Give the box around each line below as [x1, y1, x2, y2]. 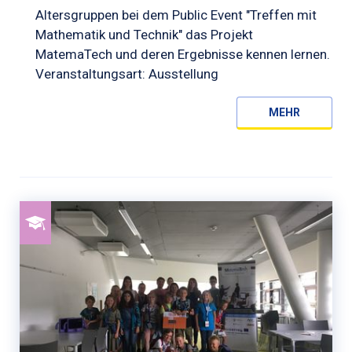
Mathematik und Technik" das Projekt [35, 26, 253, 42]
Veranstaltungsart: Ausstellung [35, 65, 218, 82]
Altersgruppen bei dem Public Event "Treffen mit [35, 6, 317, 23]
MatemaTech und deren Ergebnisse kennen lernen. [35, 46, 330, 62]
